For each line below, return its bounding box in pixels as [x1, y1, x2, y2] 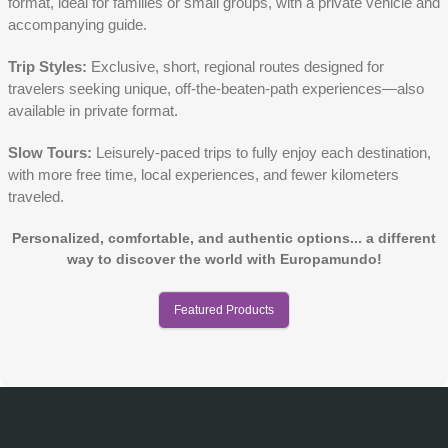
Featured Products [174, 303, 274, 318]
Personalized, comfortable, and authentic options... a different [12, 230, 436, 247]
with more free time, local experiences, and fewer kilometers [8, 166, 399, 184]
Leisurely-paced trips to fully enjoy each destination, [92, 144, 431, 162]
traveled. [8, 188, 64, 206]
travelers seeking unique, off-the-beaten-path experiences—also [8, 80, 424, 98]
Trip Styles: [8, 58, 87, 76]
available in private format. [8, 102, 178, 120]
